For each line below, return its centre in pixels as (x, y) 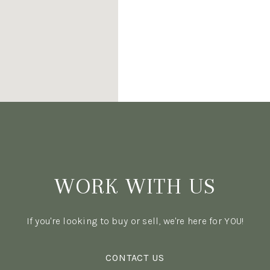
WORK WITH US (135, 186)
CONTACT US (135, 258)
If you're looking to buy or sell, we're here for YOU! (135, 221)
